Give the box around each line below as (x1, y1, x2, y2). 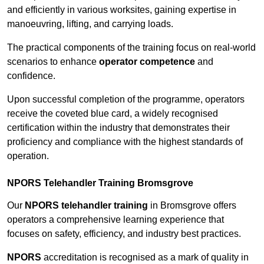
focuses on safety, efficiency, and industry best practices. (7, 229, 241, 239)
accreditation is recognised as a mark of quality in (41, 252, 249, 263)
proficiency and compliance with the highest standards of (7, 137, 243, 147)
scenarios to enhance (7, 57, 99, 67)
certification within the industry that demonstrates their (7, 123, 230, 133)
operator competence (99, 57, 195, 67)
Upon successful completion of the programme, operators (7, 94, 245, 105)
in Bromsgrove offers (148, 200, 236, 211)
